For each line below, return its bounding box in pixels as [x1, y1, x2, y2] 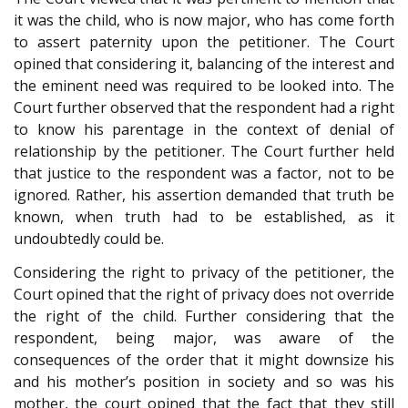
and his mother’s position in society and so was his [14, 371, 394, 392]
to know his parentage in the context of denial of [14, 119, 394, 140]
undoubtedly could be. [14, 229, 164, 250]
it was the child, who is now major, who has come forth [14, 10, 394, 31]
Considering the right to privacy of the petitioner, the [14, 261, 394, 282]
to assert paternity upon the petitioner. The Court [14, 32, 394, 53]
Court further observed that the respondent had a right [14, 97, 394, 118]
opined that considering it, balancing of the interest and [14, 54, 394, 75]
